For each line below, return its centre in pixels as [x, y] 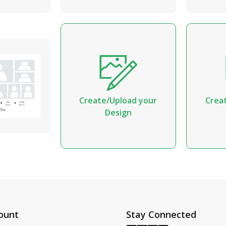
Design [118, 112]
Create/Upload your [118, 100]
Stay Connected [161, 215]
